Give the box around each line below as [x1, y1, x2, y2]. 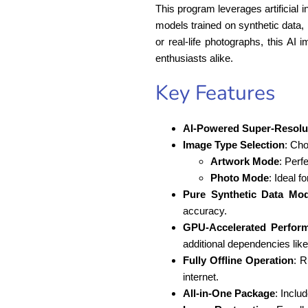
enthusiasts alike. [155, 52, 233, 64]
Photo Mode [210, 171, 269, 184]
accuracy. [183, 204, 227, 217]
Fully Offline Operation [183, 254, 294, 266]
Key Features [155, 78, 275, 107]
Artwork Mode [210, 155, 279, 167]
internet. [183, 270, 219, 283]
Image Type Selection [183, 138, 285, 151]
